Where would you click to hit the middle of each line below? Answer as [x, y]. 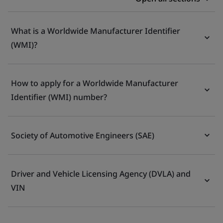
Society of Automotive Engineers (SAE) [83, 135]
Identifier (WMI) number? [59, 97]
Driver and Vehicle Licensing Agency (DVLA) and [101, 174]
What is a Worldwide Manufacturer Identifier [96, 31]
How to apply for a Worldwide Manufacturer [95, 83]
